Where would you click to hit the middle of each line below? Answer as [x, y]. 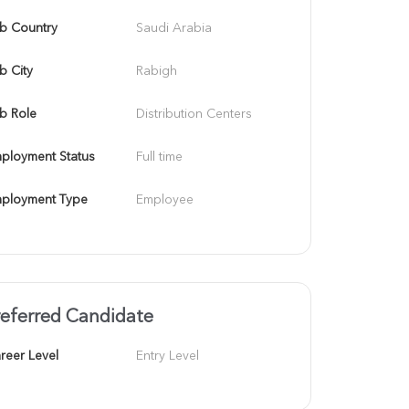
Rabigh [156, 71]
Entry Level [167, 356]
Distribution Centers [194, 114]
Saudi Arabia [173, 28]
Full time [159, 157]
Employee [164, 199]
